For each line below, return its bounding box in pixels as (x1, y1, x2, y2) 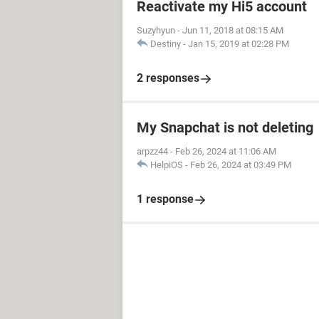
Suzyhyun (137, 25, 175, 36)
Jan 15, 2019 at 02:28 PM (188, 38, 289, 49)
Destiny (150, 38, 181, 49)
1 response (137, 192, 194, 206)
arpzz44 (137, 146, 168, 157)
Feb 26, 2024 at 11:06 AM (175, 146, 276, 157)
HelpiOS (150, 159, 183, 170)
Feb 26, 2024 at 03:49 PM (190, 159, 291, 170)
